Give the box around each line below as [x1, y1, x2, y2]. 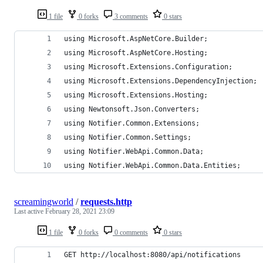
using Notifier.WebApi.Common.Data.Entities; [64, 161, 241, 170]
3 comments [113, 12, 148, 21]
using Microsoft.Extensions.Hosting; [64, 90, 208, 99]
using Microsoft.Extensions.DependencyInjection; [64, 76, 257, 85]
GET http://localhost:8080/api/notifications [64, 250, 241, 259]
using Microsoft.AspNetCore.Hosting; [64, 48, 208, 57]
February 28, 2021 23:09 [45, 207, 114, 215]
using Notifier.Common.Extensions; [64, 119, 200, 127]
